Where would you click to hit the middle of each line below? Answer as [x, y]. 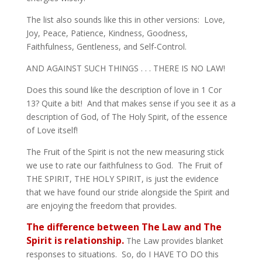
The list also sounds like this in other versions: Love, [125, 20]
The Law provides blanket [175, 241]
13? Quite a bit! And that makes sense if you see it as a [131, 103]
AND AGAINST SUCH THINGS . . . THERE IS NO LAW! [125, 68]
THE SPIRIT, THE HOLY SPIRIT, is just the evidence [122, 179]
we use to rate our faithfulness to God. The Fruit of [124, 165]
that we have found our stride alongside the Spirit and [127, 192]
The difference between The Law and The [124, 227]
